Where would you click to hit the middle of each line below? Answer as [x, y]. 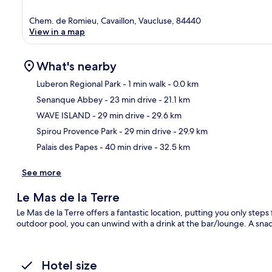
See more [42, 172]
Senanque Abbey [70, 99]
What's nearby [76, 66]
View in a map [57, 31]
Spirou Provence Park [77, 131]
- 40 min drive [125, 147]
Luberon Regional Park [79, 83]
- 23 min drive [130, 99]
